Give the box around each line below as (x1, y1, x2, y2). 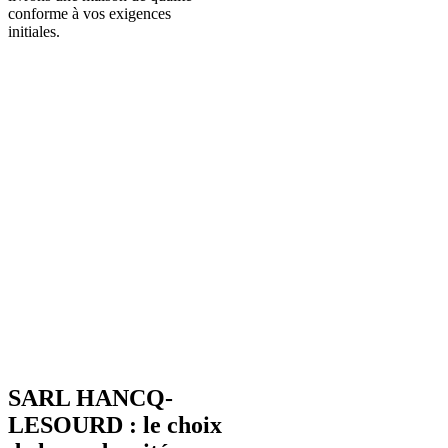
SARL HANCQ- (8, 384, 173, 411)
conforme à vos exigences (8, 4, 171, 22)
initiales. (8, 22, 60, 40)
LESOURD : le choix (8, 411, 222, 438)
